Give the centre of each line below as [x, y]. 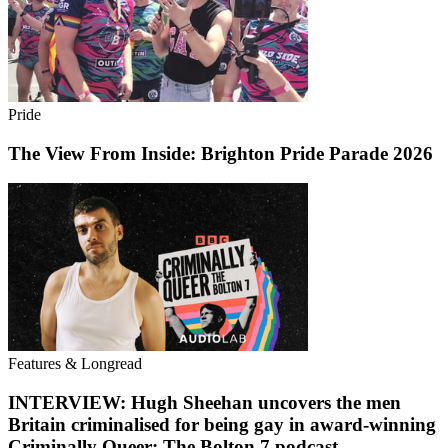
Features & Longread [75, 364]
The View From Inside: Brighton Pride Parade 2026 [220, 153]
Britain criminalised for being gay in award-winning [222, 424]
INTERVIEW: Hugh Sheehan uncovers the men [204, 402]
